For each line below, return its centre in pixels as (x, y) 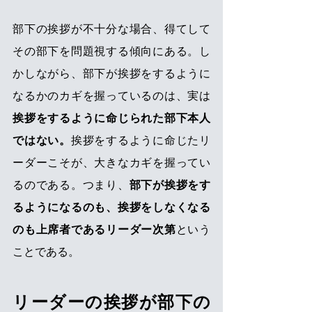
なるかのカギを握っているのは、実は (111, 96)
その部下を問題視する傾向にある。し (111, 52)
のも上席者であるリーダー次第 (94, 230)
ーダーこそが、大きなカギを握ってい (111, 163)
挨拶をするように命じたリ (140, 141)
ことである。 (46, 252)
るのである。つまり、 (71, 185)
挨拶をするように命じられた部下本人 (111, 118)
